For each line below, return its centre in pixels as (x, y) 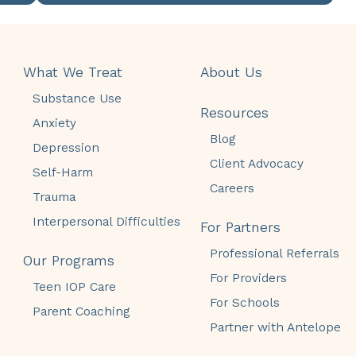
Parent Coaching (81, 311)
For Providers (249, 277)
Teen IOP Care (74, 286)
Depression (66, 147)
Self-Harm (62, 172)
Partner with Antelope (276, 327)
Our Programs (68, 260)
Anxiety (54, 122)
